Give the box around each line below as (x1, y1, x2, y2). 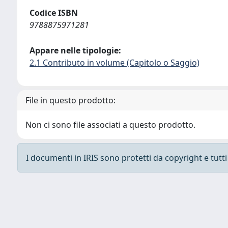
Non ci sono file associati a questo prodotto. (25, 119, 195, 130)
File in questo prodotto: (25, 95, 116, 106)
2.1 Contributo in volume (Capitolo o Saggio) (30, 57, 199, 68)
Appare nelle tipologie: (30, 45, 121, 56)
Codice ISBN (30, 7, 78, 18)
